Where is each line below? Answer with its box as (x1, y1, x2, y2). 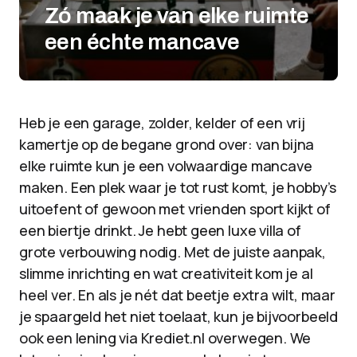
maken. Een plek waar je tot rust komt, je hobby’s (19, 178, 337, 197)
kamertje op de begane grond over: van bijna (19, 135, 315, 154)
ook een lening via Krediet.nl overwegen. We (19, 328, 312, 347)
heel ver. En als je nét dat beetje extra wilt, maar (19, 285, 335, 304)
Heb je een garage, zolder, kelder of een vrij (19, 113, 305, 132)
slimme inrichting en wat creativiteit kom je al (19, 264, 313, 283)
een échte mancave (45, 29, 240, 54)
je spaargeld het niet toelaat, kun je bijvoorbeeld (19, 307, 339, 326)
